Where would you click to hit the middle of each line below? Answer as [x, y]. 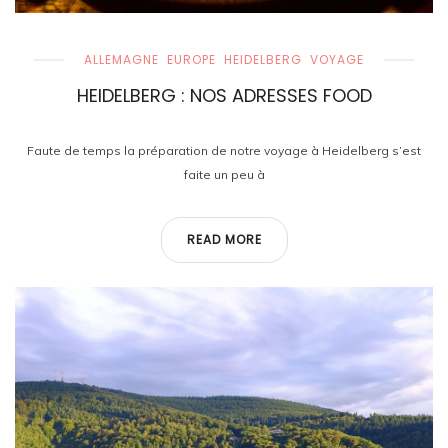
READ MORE [224, 239]
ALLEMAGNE [121, 59]
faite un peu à [224, 174]
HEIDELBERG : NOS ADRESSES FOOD [224, 95]
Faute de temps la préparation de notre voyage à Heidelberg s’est [224, 150]
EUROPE [191, 59]
